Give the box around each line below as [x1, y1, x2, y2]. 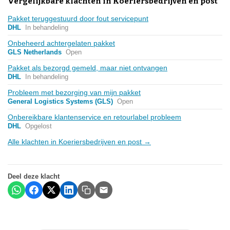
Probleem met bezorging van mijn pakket [8, 88, 141, 97]
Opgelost [25, 122, 52, 130]
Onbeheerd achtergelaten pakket [8, 39, 115, 47]
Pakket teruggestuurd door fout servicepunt [8, 14, 148, 23]
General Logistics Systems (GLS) [8, 97, 113, 105]
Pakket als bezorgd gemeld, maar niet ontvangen [8, 63, 167, 72]
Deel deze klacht [8, 172, 60, 180]
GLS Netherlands [8, 48, 62, 56]
